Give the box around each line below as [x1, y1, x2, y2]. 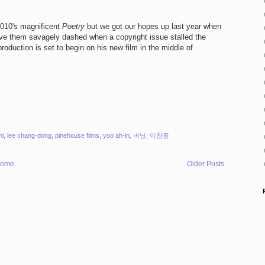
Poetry [62, 22, 85, 31]
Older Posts [187, 159, 224, 168]
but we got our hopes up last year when [85, 22, 221, 31]
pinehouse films [55, 131, 99, 139]
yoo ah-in [103, 131, 130, 139]
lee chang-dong [7, 131, 51, 139]
